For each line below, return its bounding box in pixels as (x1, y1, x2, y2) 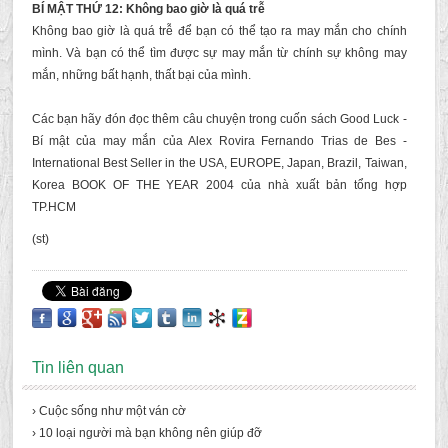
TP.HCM (31, 200, 76, 214)
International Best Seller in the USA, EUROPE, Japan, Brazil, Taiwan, (31, 156, 407, 170)
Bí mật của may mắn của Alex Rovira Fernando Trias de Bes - (31, 134, 407, 148)
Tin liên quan (31, 359, 124, 376)
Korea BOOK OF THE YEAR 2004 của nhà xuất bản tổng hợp (31, 178, 407, 192)
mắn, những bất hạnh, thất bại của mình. (31, 68, 251, 82)
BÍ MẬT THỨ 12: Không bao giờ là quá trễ (31, 2, 265, 16)
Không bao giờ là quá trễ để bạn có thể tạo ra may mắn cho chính (31, 24, 407, 38)
